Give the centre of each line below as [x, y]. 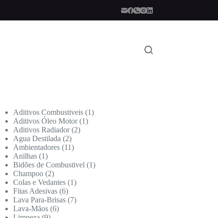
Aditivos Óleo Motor [45, 121]
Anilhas [25, 156]
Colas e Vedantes [40, 182]
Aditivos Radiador [42, 130]
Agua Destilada [37, 138]
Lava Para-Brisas [40, 200]
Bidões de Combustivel [49, 165]
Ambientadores [37, 147]
